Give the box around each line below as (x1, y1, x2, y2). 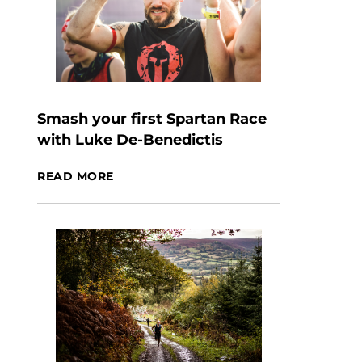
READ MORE (37, 169, 115, 183)
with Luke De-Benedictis (37, 131, 223, 149)
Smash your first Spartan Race (37, 110, 267, 128)
